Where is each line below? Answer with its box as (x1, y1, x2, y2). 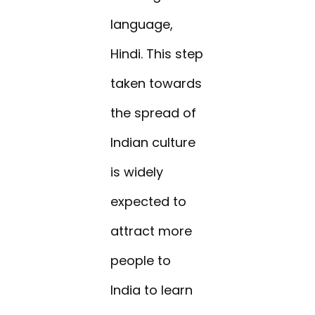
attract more (110, 222, 193, 240)
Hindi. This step (110, 45, 204, 63)
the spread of (110, 104, 197, 122)
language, (110, 15, 174, 34)
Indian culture (110, 134, 196, 152)
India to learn (110, 281, 193, 300)
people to (110, 252, 172, 270)
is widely (110, 163, 164, 181)
